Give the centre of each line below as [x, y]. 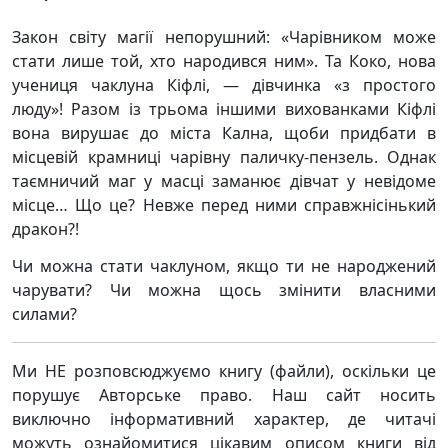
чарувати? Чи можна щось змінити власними [224, 290]
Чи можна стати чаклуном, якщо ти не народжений [224, 266]
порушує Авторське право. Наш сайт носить [224, 395]
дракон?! [45, 229]
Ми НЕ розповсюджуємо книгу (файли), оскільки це [224, 371]
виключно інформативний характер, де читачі [224, 419]
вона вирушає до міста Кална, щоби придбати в [224, 133]
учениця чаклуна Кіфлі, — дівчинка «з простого [224, 85]
